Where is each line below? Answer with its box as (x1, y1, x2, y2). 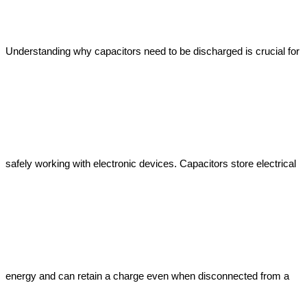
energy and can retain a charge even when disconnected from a (5, 270, 289, 282)
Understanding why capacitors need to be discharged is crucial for (5, 45, 299, 57)
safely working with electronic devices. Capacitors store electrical (5, 158, 296, 169)
